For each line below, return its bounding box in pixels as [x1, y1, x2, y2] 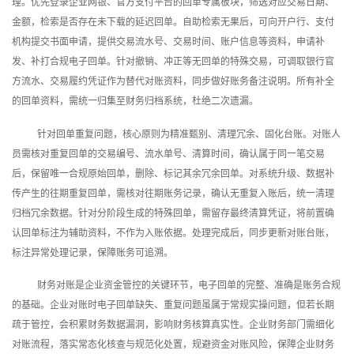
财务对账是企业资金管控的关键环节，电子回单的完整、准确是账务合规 [37, 280, 341, 292]
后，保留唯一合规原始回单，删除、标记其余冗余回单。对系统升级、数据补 [12, 168, 334, 179]
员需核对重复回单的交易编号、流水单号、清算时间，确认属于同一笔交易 [12, 148, 325, 160]
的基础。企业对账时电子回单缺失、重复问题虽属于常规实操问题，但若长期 [12, 299, 334, 311]
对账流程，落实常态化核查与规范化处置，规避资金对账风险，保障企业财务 [12, 339, 334, 351]
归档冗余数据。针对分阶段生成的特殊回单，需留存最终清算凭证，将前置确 [12, 207, 334, 219]
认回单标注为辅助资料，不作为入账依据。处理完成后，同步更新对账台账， [12, 227, 334, 239]
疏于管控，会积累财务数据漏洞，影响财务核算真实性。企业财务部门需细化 [12, 319, 334, 331]
